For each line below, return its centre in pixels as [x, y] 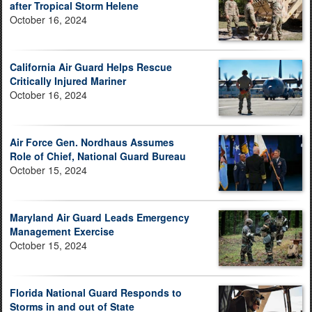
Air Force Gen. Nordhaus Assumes [92, 142]
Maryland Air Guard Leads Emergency [100, 218]
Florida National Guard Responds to [96, 293]
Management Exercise [62, 232]
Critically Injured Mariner [68, 81]
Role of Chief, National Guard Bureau [98, 156]
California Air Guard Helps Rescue [91, 67]
